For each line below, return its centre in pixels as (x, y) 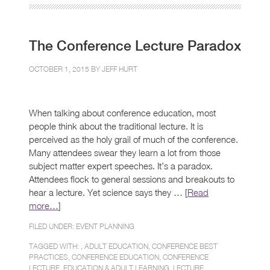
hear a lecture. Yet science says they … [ (108, 192)
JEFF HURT (120, 69)
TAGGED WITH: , (57, 246)
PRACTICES (49, 257)
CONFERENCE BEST (185, 246)
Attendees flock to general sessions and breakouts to (132, 179)
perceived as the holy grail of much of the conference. (133, 139)
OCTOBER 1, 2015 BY (65, 69)
